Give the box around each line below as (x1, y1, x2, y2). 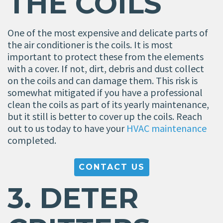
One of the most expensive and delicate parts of (7, 26, 208, 39)
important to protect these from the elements (7, 50, 204, 63)
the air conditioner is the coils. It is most (7, 38, 173, 51)
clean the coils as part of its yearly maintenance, (7, 98, 209, 111)
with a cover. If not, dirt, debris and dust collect (7, 62, 204, 75)
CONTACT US (78, 162, 145, 172)
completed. (7, 134, 56, 147)
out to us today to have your (7, 122, 126, 135)
